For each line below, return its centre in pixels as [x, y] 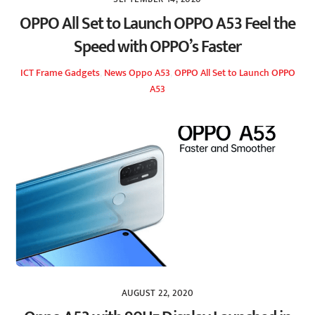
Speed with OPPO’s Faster [157, 47]
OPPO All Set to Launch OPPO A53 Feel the [157, 24]
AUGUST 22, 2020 [157, 293]
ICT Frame [41, 73]
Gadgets [82, 73]
